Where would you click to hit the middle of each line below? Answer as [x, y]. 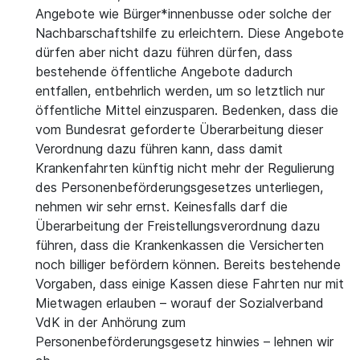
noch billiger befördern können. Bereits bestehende [188, 264]
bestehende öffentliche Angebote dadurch [164, 72]
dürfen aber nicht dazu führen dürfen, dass [164, 52]
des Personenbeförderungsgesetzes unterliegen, [179, 187]
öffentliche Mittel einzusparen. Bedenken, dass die [187, 110]
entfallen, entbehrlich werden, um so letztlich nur [180, 91]
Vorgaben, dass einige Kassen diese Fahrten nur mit [190, 284]
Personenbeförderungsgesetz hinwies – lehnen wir [184, 342]
